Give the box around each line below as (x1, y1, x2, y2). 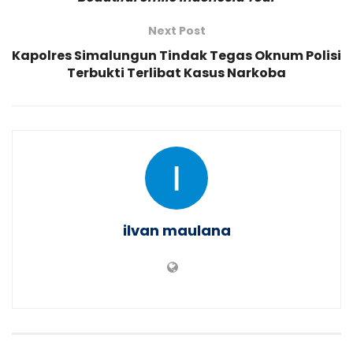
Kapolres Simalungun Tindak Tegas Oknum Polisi (12, 46, 341, 65)
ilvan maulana (122, 221, 231, 241)
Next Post (147, 23, 206, 39)
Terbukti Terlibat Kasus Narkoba (67, 64, 286, 83)
